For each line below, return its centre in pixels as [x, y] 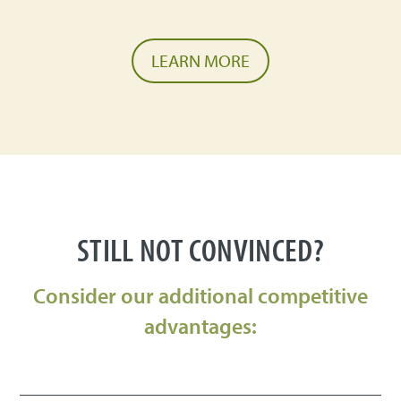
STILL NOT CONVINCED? [200, 249]
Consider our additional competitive [200, 296]
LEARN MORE [200, 61]
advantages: [200, 326]
